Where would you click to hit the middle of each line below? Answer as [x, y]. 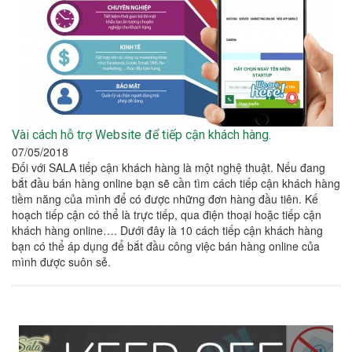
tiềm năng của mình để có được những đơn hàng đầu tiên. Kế [165, 199]
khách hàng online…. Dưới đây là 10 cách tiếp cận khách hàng [167, 231]
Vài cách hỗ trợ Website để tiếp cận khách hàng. [141, 135]
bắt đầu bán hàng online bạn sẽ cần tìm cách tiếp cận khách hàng [176, 183]
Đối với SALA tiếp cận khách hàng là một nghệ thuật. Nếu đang [169, 168]
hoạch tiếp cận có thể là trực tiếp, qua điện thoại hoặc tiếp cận [167, 215]
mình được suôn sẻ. [61, 262]
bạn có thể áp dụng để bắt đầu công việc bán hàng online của [166, 246]
